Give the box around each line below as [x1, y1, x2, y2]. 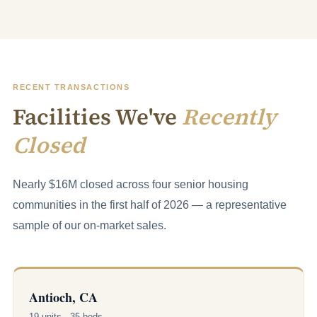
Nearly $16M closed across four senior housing [13, 178, 248, 190]
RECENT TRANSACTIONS [13, 83, 130, 91]
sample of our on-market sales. [13, 219, 166, 231]
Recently [182, 102, 277, 132]
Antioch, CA [29, 288, 98, 306]
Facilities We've [13, 102, 182, 132]
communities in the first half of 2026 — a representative [13, 199, 287, 211]
